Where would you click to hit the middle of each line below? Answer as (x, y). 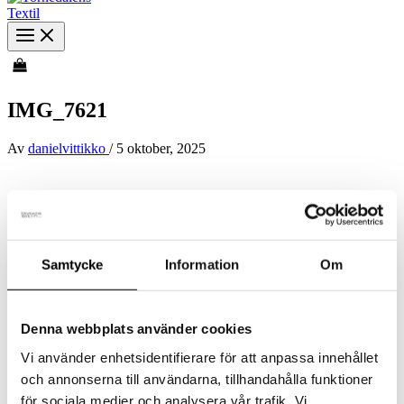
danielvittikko (69, 148)
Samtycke (72, 264)
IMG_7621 (57, 110)
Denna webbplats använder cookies (136, 328)
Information (202, 264)
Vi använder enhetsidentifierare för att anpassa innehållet (199, 357)
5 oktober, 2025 (161, 148)
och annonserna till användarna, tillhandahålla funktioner (197, 379)
